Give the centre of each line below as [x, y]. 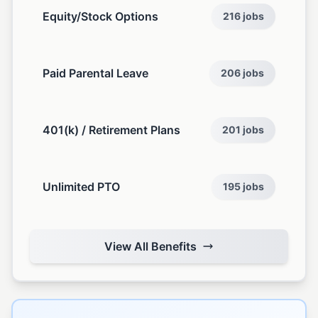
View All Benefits [150, 246]
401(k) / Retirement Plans [111, 130]
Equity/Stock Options [100, 16]
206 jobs [242, 73]
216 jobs [243, 16]
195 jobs [243, 186]
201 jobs [243, 130]
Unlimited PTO [81, 187]
